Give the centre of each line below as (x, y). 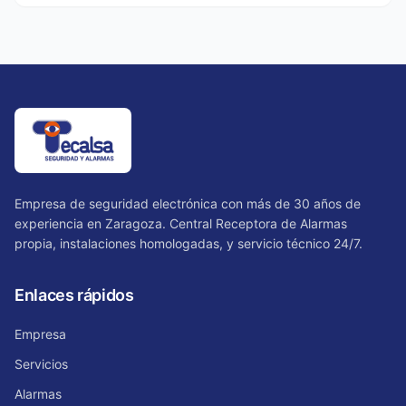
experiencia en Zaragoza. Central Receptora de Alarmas (181, 223)
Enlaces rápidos (74, 295)
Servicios (41, 363)
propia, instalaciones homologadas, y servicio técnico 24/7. (188, 243)
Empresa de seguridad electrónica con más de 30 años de (188, 203)
